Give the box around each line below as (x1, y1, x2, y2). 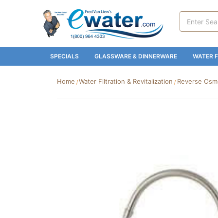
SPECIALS (50, 53, 79, 60)
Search (180, 12, 202, 20)
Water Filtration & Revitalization (79, 77, 173, 85)
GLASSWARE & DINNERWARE (94, 53, 177, 60)
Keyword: (180, 22, 210, 31)
